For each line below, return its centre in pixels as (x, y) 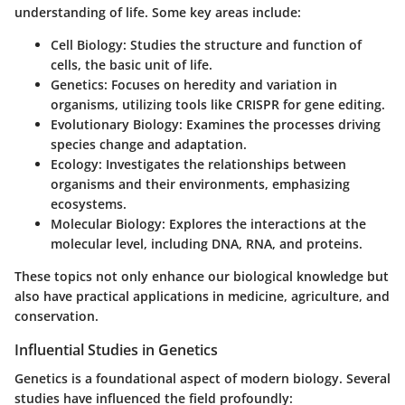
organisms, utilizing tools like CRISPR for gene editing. (218, 104)
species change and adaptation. (149, 144)
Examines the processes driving (282, 124)
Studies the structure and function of (244, 45)
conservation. (57, 316)
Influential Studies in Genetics (116, 350)
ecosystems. (89, 204)
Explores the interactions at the (266, 224)
